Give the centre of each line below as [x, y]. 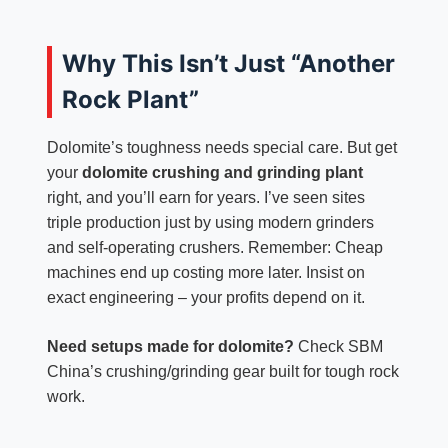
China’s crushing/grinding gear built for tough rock [222, 372]
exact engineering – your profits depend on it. [205, 298]
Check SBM [338, 347]
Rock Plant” [130, 100]
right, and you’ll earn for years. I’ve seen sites [205, 198]
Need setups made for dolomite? [170, 347]
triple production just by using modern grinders [210, 223]
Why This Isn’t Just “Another [228, 64]
